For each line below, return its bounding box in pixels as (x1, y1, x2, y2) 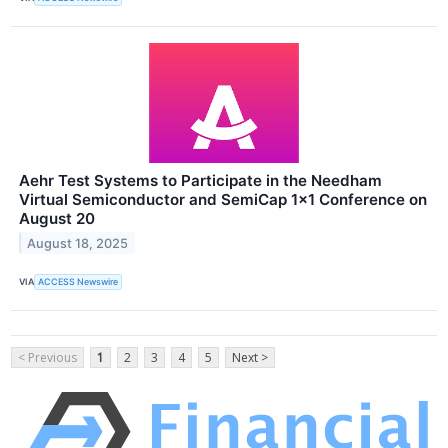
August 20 (19, 208, 95, 228)
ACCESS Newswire (38, 276, 119, 288)
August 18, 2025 (27, 235, 129, 251)
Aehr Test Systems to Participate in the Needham (19, 170, 382, 190)
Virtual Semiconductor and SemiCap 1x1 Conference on (19, 189, 427, 209)
